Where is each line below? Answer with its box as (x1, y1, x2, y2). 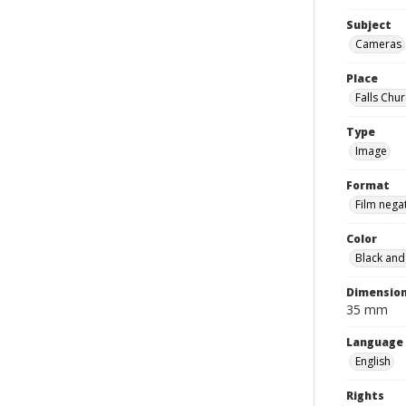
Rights (346, 388, 384, 403)
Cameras (355, 36, 401, 52)
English (355, 353, 391, 369)
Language (346, 334, 403, 350)
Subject (346, 17, 391, 33)
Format (346, 178, 390, 193)
